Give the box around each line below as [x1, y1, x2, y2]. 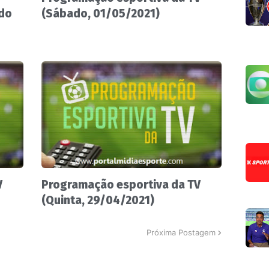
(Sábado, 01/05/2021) [41, 7, 160, 21]
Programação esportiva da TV [41, 178, 201, 192]
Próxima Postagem [147, 227, 216, 237]
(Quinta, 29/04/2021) [41, 193, 154, 208]
